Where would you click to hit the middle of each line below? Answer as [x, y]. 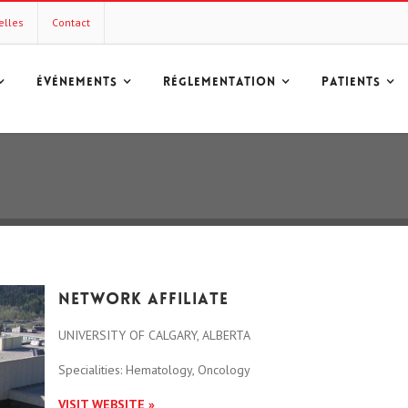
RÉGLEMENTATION [219, 83]
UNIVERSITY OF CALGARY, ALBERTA [154, 335]
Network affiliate [143, 300]
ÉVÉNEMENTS [77, 83]
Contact [71, 22]
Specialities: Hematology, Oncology [154, 369]
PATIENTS [351, 83]
